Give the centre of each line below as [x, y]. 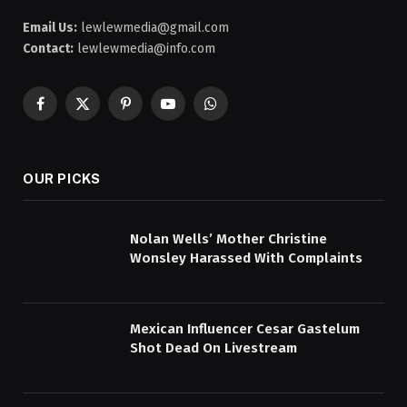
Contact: [48, 49]
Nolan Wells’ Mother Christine [228, 239]
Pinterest [151, 112]
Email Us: [50, 28]
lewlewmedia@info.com [144, 49]
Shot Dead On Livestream [213, 348]
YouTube [191, 112]
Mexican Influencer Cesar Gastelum [245, 329]
